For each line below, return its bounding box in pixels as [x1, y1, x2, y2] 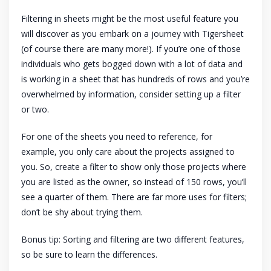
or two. [21, 103, 51, 116]
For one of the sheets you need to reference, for [21, 131, 212, 143]
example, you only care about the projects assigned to [21, 146, 235, 158]
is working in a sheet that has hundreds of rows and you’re [21, 73, 250, 85]
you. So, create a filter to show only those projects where [21, 161, 246, 173]
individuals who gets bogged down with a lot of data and [21, 58, 243, 70]
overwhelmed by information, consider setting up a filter [21, 88, 241, 100]
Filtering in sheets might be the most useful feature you [21, 13, 238, 25]
